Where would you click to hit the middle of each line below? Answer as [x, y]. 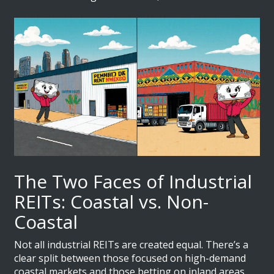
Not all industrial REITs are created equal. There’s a [131, 245]
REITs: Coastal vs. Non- [112, 202]
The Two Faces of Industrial [133, 182]
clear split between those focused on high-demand [130, 258]
